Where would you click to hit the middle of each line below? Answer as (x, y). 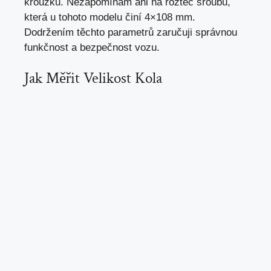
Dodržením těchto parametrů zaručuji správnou (131, 32)
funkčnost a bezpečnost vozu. (92, 47)
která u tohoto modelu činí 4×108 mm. (110, 17)
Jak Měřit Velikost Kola (93, 79)
